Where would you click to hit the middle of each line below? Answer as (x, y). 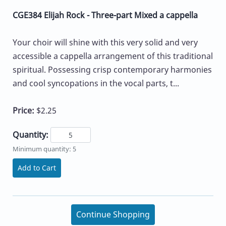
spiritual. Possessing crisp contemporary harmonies (112, 70)
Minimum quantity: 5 (44, 149)
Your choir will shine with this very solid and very (105, 43)
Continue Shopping (113, 215)
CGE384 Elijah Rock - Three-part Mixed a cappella (105, 15)
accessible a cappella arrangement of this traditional (113, 56)
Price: (24, 111)
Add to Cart (37, 168)
